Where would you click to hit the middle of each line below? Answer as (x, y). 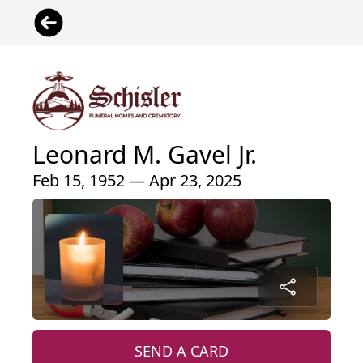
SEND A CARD (181, 350)
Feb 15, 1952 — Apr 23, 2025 (137, 180)
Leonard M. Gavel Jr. (145, 154)
